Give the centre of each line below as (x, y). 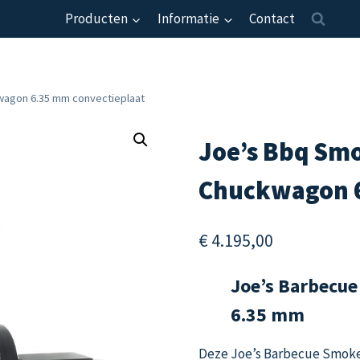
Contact (272, 19)
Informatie (188, 19)
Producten (96, 19)
